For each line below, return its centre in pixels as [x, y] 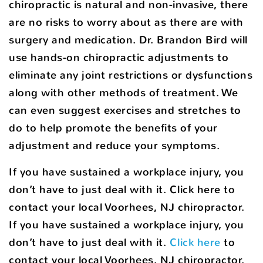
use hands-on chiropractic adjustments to [119, 57]
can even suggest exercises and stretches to [125, 110]
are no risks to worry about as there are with [126, 22]
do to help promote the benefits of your [113, 128]
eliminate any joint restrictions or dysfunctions [131, 75]
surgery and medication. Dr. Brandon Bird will [128, 40]
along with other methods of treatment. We [124, 92]
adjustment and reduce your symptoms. [116, 145]
